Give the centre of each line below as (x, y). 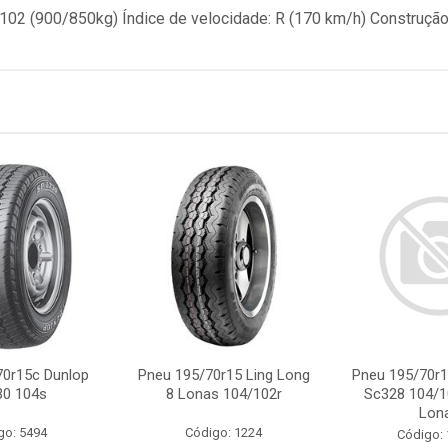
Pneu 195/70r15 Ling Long (223, 375)
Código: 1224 (224, 432)
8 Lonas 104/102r (223, 394)
